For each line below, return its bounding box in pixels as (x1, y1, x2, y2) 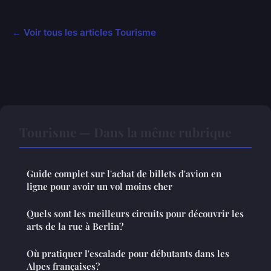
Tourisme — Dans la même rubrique (19, 123, 231, 141)
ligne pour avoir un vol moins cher (27, 180, 172, 193)
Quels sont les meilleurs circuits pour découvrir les (27, 207, 244, 220)
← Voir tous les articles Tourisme (12, 27, 156, 39)
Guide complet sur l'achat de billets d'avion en (27, 168, 221, 180)
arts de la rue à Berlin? (27, 220, 123, 233)
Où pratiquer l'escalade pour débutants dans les (27, 247, 229, 260)
